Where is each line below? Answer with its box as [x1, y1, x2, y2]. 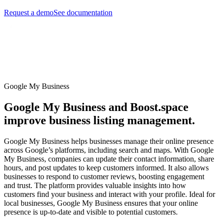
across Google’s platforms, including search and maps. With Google [4, 145, 214, 154]
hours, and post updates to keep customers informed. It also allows [4, 163, 209, 172]
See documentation [54, 8, 112, 17]
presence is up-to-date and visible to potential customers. [4, 207, 178, 216]
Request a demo [4, 8, 54, 17]
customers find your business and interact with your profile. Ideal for [4, 190, 215, 198]
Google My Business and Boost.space [4, 100, 189, 113]
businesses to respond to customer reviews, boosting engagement [4, 172, 204, 181]
